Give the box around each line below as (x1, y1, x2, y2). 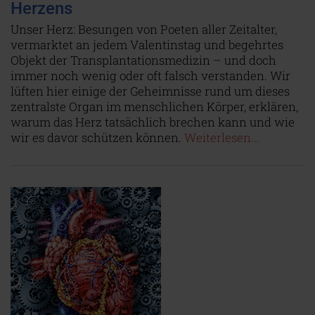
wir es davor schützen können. (11, 129, 184, 146)
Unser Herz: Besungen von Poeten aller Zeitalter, (11, 21, 277, 37)
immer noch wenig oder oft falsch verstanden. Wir (11, 67, 290, 84)
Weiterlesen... (184, 129, 259, 146)
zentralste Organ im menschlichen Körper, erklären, (11, 98, 298, 115)
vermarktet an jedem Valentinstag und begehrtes (11, 37, 283, 53)
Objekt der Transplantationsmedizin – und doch (11, 52, 276, 68)
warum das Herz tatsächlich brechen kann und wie (11, 114, 295, 130)
